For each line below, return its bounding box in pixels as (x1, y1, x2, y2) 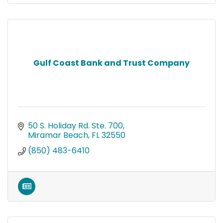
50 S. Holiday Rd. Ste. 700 (28, 119, 123, 131)
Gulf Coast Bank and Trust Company (33, 57, 190, 69)
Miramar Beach (28, 129, 88, 141)
